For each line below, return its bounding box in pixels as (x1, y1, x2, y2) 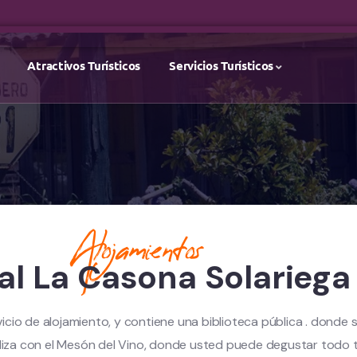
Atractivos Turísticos (27, 57, 141, 74)
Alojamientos (70, 233, 204, 268)
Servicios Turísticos (169, 57, 274, 74)
